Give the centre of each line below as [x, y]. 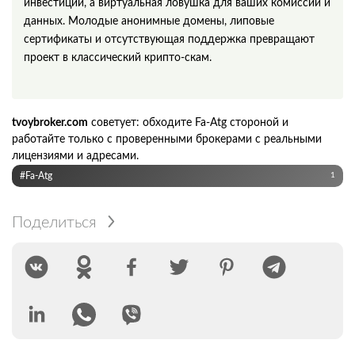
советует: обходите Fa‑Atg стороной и [188, 122]
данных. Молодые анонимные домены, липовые [149, 21]
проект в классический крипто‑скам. [118, 57]
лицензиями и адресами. [75, 156]
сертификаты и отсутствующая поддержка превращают [169, 39]
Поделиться [54, 222]
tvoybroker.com [50, 122]
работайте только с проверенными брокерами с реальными [167, 139]
